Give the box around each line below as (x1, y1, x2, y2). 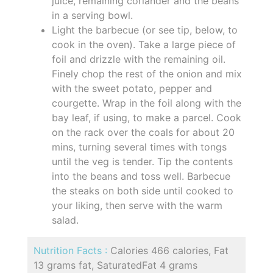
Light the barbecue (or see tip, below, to (52, 23, 238, 36)
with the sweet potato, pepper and (52, 82, 212, 94)
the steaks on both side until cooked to (52, 184, 233, 197)
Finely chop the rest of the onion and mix (52, 67, 242, 80)
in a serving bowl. (52, 9, 133, 21)
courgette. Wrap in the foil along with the (52, 96, 241, 109)
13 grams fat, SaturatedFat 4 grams (34, 258, 197, 271)
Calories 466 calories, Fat (110, 244, 229, 257)
